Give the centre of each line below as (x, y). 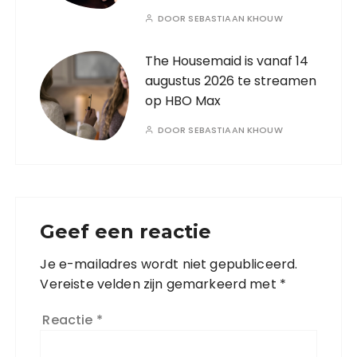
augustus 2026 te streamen (231, 81)
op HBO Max (183, 101)
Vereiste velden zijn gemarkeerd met (160, 284)
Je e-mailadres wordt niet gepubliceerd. (169, 264)
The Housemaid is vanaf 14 (227, 61)
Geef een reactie (126, 231)
